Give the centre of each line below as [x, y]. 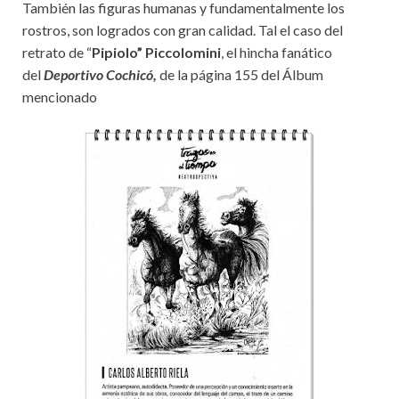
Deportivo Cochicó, [100, 74]
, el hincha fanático [277, 52]
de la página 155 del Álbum [240, 74]
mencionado [60, 97]
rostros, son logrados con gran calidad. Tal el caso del [183, 30]
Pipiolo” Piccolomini [156, 52]
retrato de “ [57, 52]
